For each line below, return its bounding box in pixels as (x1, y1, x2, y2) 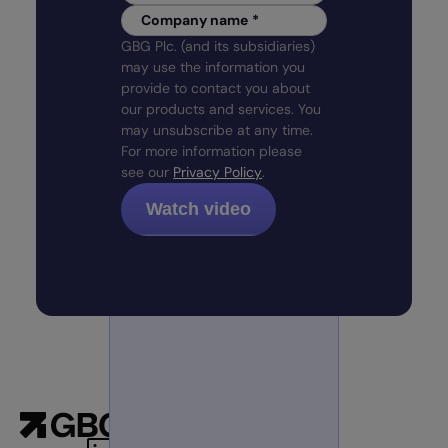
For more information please (121, 142, 303, 160)
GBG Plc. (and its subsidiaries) (121, 37, 316, 55)
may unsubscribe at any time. (121, 121, 314, 139)
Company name (141, 11, 249, 29)
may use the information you (121, 58, 306, 76)
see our (121, 163, 174, 181)
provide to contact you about (121, 79, 311, 97)
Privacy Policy (173, 163, 263, 181)
